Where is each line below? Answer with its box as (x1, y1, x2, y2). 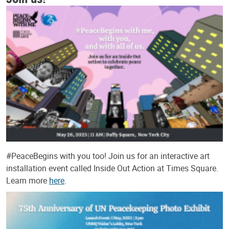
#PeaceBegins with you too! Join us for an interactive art (6, 150, 210, 162)
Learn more (6, 175, 49, 187)
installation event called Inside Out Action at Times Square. (6, 163, 218, 174)
